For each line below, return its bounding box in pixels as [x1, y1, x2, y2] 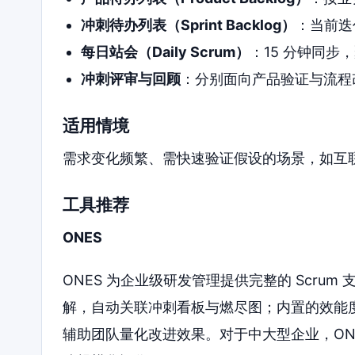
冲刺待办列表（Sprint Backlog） [80, 17, 296, 34]
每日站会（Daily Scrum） [80, 44, 250, 61]
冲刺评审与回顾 [80, 71, 181, 88]
